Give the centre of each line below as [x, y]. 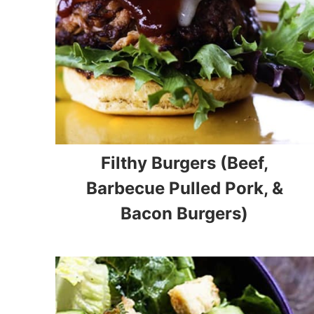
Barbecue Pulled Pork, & [184, 188]
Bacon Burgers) [185, 213]
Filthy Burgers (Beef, [184, 163]
